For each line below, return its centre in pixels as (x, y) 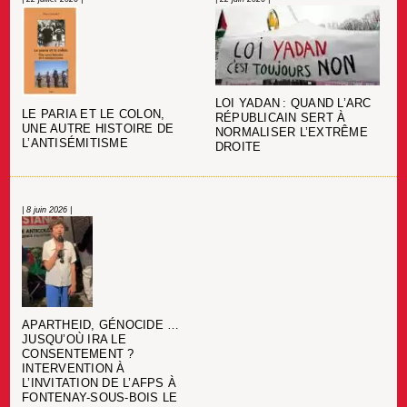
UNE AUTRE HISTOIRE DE (98, 129)
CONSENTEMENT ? (80, 354)
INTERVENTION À (74, 368)
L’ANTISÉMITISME (75, 144)
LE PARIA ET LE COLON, (94, 115)
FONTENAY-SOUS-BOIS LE (100, 397)
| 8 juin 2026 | (47, 209)
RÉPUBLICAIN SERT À (280, 119)
